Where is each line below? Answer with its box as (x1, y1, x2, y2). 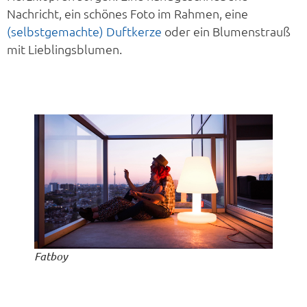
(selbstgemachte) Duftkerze (7, 23, 162, 40)
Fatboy (34, 249, 68, 263)
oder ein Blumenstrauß (162, 23, 291, 40)
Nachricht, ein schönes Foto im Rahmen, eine (7, 5, 248, 22)
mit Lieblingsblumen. (7, 41, 122, 58)
